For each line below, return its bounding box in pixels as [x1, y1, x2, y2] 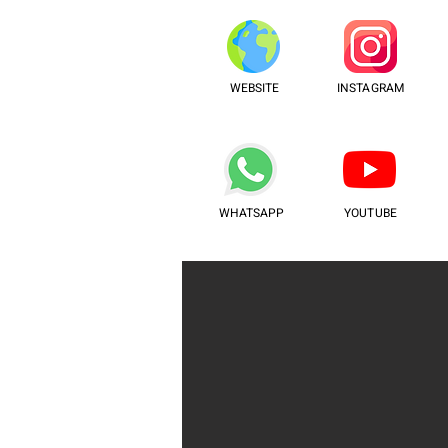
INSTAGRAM [337, 79, 405, 97]
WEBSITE [229, 79, 280, 97]
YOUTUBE [344, 204, 397, 222]
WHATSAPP [218, 204, 285, 222]
